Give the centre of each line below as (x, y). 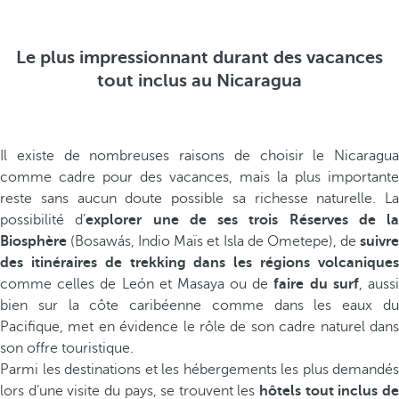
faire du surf (316, 284)
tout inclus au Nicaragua (199, 81)
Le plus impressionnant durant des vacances (199, 57)
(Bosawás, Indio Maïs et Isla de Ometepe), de (213, 241)
